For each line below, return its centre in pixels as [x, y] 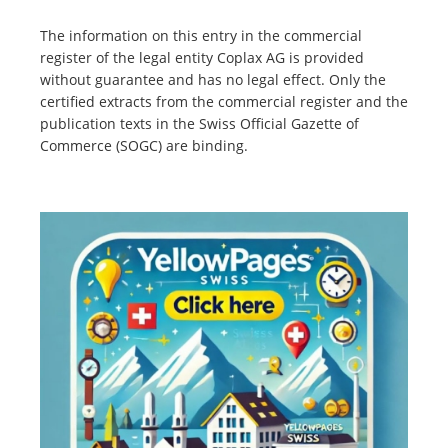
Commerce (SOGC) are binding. [144, 146]
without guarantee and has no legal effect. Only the [213, 80]
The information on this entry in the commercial [201, 36]
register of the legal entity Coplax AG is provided [202, 58]
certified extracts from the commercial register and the [224, 102]
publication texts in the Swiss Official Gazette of [199, 124]
